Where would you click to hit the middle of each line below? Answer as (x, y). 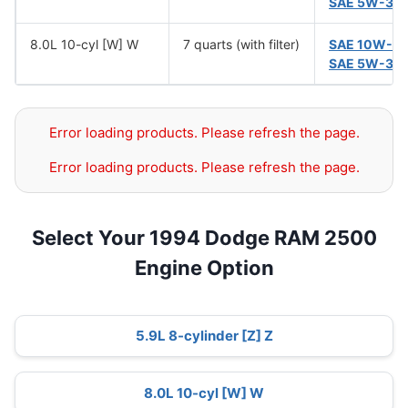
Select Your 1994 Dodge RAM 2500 (204, 238)
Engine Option (204, 268)
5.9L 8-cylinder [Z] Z (204, 336)
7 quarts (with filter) (241, 44)
